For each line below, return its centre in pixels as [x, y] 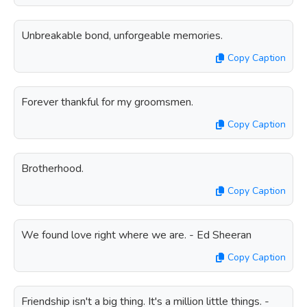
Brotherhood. [52, 169]
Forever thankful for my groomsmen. [107, 102]
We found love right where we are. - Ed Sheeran [136, 235]
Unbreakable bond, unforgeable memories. [122, 36]
